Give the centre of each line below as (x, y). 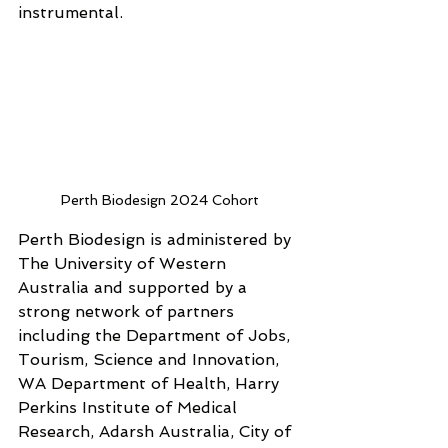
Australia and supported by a (135, 288)
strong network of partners (128, 312)
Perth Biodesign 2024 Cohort (160, 200)
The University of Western (124, 264)
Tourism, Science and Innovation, (151, 360)
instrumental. (70, 13)
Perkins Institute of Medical (130, 408)
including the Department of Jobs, (156, 336)
